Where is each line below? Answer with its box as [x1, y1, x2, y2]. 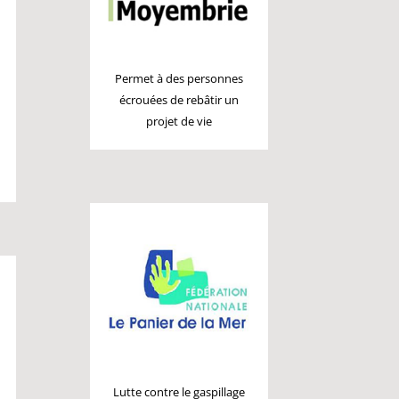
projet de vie [146, 113, 213, 129]
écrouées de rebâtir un [119, 92, 240, 108]
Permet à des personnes [115, 70, 244, 86]
